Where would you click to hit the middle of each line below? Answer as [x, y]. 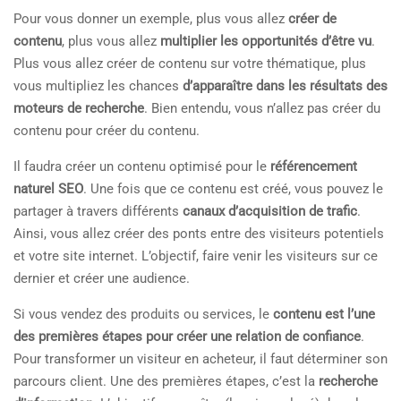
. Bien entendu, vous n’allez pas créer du [262, 109]
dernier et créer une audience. [102, 279]
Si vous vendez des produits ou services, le [143, 315]
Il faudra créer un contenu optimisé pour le [142, 167]
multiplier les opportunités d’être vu [266, 42]
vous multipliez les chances [98, 86]
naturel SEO [48, 189]
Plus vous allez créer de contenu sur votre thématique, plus [190, 64]
